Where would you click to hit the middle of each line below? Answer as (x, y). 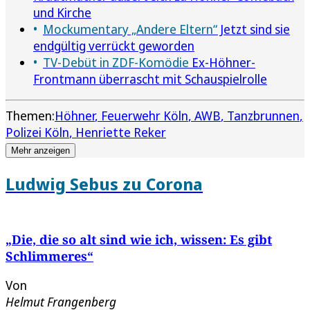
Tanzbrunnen (263, 116)
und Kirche (62, 13)
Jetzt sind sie (254, 29)
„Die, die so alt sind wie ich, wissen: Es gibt (139, 240)
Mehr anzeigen (40, 151)
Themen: (30, 116)
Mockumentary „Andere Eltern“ (130, 29)
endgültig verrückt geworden (114, 46)
